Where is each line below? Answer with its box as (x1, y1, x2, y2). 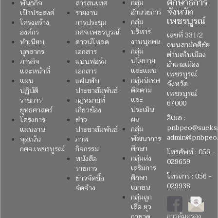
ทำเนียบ (20, 36, 44, 48)
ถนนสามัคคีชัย (167, 39, 210, 51)
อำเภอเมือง (167, 58, 199, 70)
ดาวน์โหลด (75, 36, 109, 48)
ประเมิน (131, 104, 154, 115)
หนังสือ (75, 153, 97, 164)
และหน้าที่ (20, 65, 50, 77)
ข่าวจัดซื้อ (75, 172, 104, 184)
